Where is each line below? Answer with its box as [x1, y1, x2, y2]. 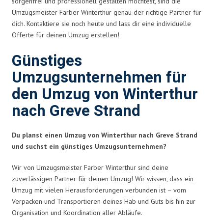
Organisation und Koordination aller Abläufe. [12, 208, 142, 217]
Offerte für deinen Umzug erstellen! [12, 30, 119, 39]
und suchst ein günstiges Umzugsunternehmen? [12, 141, 166, 151]
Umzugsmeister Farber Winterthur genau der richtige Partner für [12, 7, 201, 17]
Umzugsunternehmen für [12, 66, 187, 89]
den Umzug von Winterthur [12, 83, 198, 106]
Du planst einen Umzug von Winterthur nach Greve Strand [12, 130, 197, 139]
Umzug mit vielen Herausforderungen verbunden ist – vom [12, 185, 186, 194]
